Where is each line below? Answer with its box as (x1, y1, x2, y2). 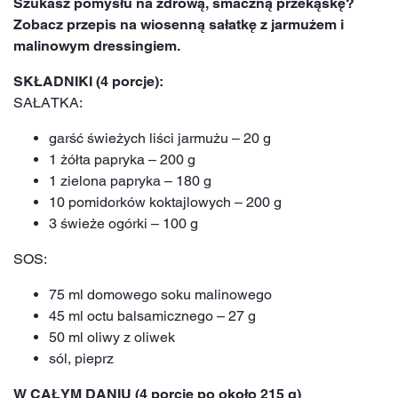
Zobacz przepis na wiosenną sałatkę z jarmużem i (13, 15, 344, 33)
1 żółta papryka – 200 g (49, 150, 195, 168)
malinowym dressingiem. (13, 36, 180, 54)
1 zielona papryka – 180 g (49, 171, 211, 189)
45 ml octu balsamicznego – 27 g (49, 306, 256, 324)
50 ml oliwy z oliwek (49, 328, 175, 346)
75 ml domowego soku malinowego (49, 285, 272, 303)
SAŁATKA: (13, 93, 83, 111)
